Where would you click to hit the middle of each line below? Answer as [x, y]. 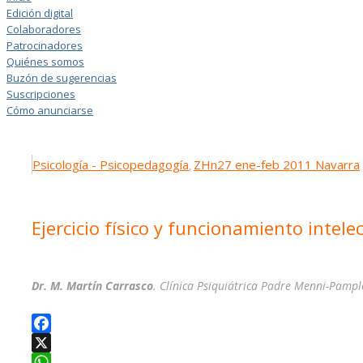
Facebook [58, 342]
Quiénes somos [45, 62]
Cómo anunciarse [50, 110]
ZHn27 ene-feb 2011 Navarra [277, 164]
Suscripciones [41, 94]
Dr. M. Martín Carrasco [92, 285]
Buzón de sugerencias [62, 78]
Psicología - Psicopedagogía [111, 164]
